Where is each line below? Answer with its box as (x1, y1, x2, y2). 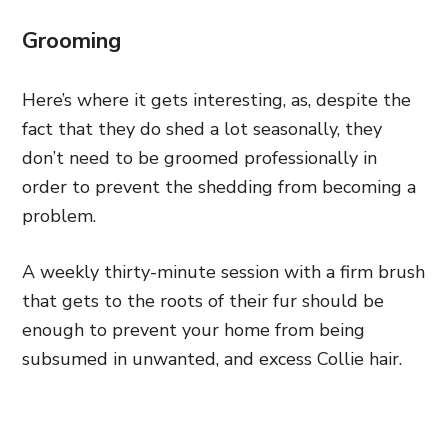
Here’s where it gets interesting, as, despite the (22, 87, 411, 112)
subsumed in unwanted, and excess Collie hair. (22, 346, 407, 371)
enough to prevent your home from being (22, 317, 365, 342)
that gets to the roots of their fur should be (22, 288, 384, 313)
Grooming (22, 25, 121, 56)
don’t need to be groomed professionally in (22, 145, 377, 170)
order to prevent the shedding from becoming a (22, 174, 416, 199)
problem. (22, 203, 96, 228)
